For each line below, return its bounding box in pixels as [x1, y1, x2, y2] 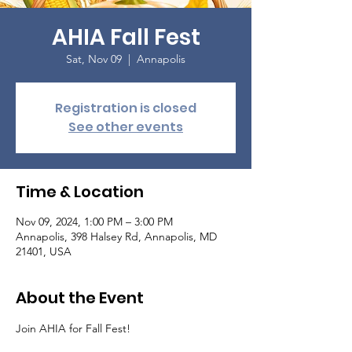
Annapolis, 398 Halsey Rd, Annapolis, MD [16, 229, 217, 244]
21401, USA [16, 244, 71, 258]
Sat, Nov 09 [66, 52, 122, 66]
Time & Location [16, 181, 144, 203]
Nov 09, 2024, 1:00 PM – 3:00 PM [16, 214, 173, 229]
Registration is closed [55, 99, 196, 117]
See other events [68, 118, 183, 136]
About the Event [16, 287, 144, 309]
